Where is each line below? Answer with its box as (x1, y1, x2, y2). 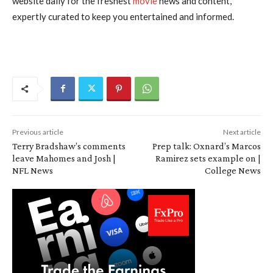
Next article (222, 127, 261, 136)
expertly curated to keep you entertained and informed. (12, 10, 234, 22)
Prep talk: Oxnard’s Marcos (152, 140, 261, 151)
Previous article (12, 127, 63, 136)
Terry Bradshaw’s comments (12, 140, 126, 151)
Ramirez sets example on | (155, 152, 261, 163)
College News (204, 165, 261, 175)
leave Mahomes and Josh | (12, 152, 116, 163)
